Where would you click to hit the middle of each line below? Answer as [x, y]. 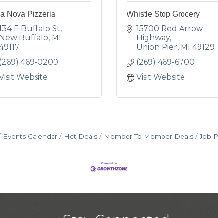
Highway [153, 38]
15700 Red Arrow [170, 28]
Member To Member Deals [148, 136]
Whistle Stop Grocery [163, 14]
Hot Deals [80, 136]
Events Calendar [30, 136]
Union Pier [157, 47]
